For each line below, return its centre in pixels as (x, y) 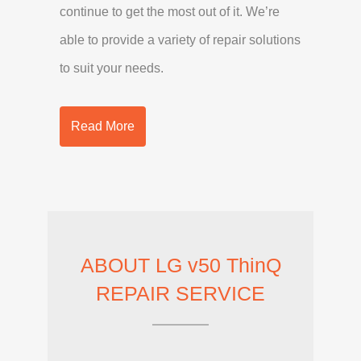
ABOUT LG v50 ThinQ (180, 265)
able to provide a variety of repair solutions (180, 39)
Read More (103, 126)
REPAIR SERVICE (180, 293)
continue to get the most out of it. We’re (170, 11)
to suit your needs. (112, 68)
